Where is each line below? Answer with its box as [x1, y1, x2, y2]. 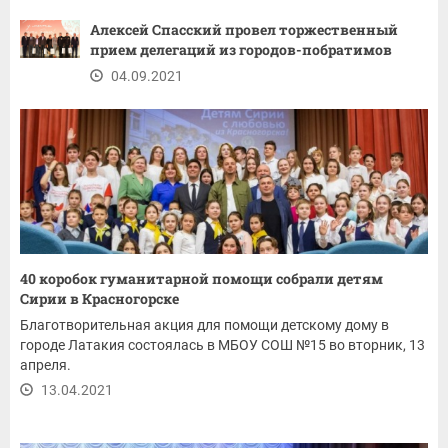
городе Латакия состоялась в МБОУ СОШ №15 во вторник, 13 [20, 337, 425, 354]
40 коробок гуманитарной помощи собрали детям [20, 269, 383, 289]
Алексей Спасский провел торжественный [90, 20, 398, 40]
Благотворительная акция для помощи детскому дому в [20, 317, 389, 334]
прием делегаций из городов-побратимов [90, 40, 392, 60]
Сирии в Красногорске [20, 289, 179, 309]
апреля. [20, 357, 71, 374]
